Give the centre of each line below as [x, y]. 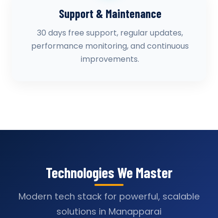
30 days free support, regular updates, [110, 33]
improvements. [110, 59]
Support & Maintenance [110, 13]
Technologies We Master [109, 172]
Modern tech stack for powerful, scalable [109, 196]
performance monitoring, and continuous [110, 46]
